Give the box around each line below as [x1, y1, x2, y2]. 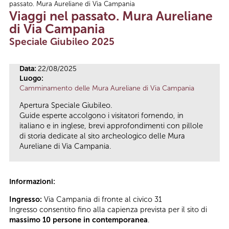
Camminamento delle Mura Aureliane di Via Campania [19, 83, 194, 93]
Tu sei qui [9, 1, 61, 16]
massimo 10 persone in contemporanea [9, 215, 148, 224]
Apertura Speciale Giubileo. [19, 101, 112, 110]
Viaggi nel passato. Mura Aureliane [9, 8, 213, 24]
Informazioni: [9, 177, 57, 187]
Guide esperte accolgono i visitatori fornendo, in [19, 111, 184, 121]
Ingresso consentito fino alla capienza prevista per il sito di [9, 204, 207, 214]
